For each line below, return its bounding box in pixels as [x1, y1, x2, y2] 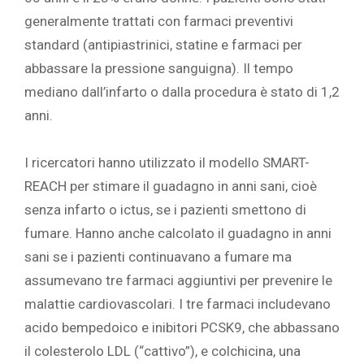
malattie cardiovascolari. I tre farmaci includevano [24, 296, 331, 313]
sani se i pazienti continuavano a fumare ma [24, 249, 292, 266]
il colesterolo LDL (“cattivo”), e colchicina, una [24, 343, 301, 360]
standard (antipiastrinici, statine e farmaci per [24, 37, 302, 54]
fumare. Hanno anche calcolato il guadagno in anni [24, 225, 331, 242]
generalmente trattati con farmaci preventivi [24, 13, 293, 30]
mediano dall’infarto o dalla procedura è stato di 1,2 [24, 84, 340, 101]
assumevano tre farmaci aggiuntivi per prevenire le [24, 272, 332, 289]
